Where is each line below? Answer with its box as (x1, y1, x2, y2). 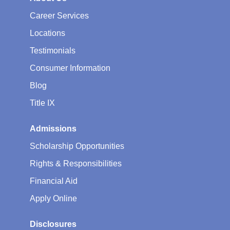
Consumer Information (30, 63, 110, 72)
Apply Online (30, 194, 77, 203)
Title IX (30, 98, 55, 107)
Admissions (30, 124, 76, 133)
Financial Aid (30, 176, 78, 185)
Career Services (30, 11, 89, 20)
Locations (30, 28, 65, 37)
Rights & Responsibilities (30, 159, 122, 168)
